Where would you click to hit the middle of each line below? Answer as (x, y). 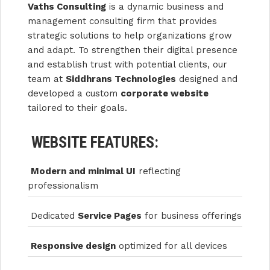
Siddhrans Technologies (121, 79)
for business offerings (192, 215)
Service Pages (110, 215)
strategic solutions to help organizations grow (130, 35)
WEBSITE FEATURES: (93, 142)
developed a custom (74, 93)
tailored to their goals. (77, 108)
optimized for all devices (171, 246)
